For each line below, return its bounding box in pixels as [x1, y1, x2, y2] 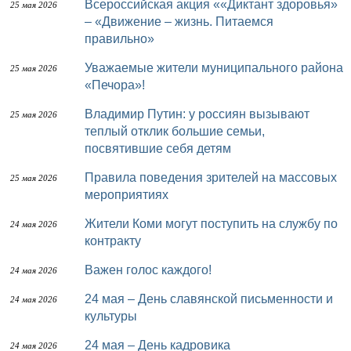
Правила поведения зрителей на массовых [85, 171, 94, 184]
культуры [85, 309, 137, 323]
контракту [85, 234, 141, 248]
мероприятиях [85, 188, 168, 201]
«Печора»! [85, 78, 145, 92]
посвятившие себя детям [85, 142, 231, 155]
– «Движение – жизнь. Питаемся [85, 15, 273, 28]
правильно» [85, 32, 154, 45]
